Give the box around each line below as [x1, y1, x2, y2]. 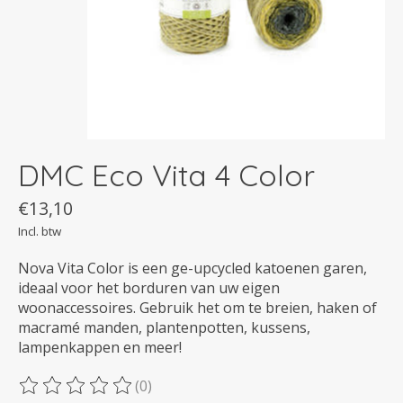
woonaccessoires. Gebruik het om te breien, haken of [18, 298, 377, 318]
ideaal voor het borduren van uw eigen [18, 278, 280, 298]
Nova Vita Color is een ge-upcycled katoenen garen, [18, 258, 367, 278]
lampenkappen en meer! [18, 337, 182, 357]
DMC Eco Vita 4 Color [18, 156, 315, 193]
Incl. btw [18, 223, 61, 239]
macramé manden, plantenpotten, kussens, [18, 318, 310, 337]
